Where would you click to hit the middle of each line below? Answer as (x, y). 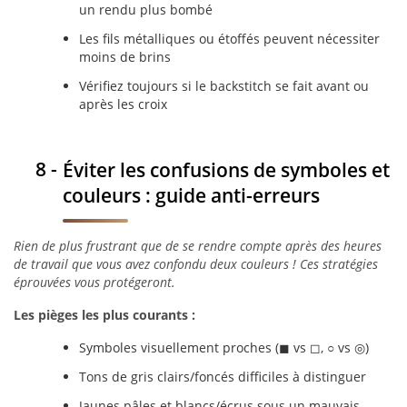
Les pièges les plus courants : (104, 315)
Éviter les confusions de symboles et (226, 169)
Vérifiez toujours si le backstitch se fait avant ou (224, 86)
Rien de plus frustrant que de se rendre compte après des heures (198, 246)
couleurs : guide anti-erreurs (191, 195)
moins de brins (125, 57)
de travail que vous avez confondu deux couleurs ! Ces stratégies (196, 264)
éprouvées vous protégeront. (94, 282)
